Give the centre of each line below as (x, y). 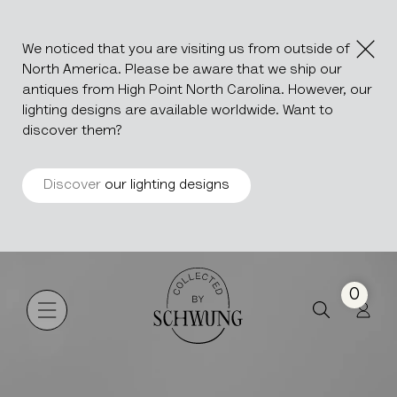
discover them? (72, 131)
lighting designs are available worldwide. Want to (178, 111)
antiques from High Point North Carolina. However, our (197, 90)
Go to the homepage (243, 279)
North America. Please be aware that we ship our (182, 70)
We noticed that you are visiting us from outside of (186, 50)
